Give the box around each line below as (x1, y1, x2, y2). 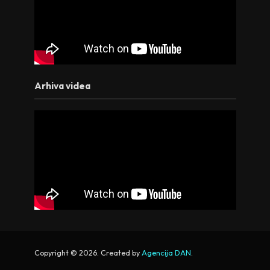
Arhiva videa (34, 80, 90, 92)
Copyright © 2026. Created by (34, 247, 142, 257)
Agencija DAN (141, 247, 191, 257)
